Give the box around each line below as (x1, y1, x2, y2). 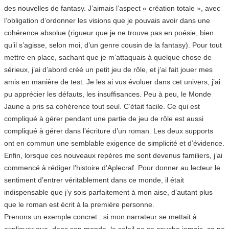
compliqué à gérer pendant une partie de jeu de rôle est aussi (4, 114, 203, 123)
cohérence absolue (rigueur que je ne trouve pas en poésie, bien (4, 28, 214, 37)
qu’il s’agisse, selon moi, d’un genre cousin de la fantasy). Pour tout (4, 40, 222, 49)
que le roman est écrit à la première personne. (4, 200, 154, 209)
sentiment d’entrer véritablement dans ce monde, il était (4, 175, 184, 184)
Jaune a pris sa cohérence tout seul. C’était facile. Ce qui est (4, 102, 200, 110)
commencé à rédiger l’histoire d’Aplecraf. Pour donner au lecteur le (4, 163, 220, 172)
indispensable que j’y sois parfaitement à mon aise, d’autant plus (4, 188, 213, 196)
